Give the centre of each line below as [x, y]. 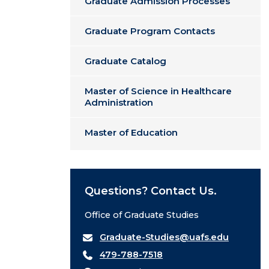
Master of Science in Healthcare [158, 91]
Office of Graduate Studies [142, 215]
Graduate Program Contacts [150, 31]
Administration [119, 102]
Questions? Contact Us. [151, 191]
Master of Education [131, 132]
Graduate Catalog [125, 61]
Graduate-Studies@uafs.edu [164, 237]
